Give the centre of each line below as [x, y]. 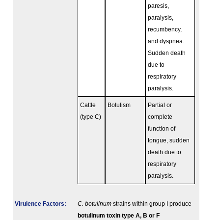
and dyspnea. [166, 41]
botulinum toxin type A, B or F [119, 216]
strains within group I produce [151, 204]
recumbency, [165, 30]
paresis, [158, 6]
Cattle [88, 105]
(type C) [91, 117]
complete [160, 117]
